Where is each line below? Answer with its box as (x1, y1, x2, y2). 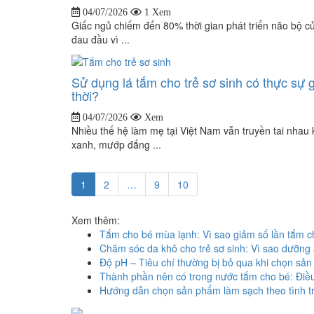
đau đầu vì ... (71, 32, 130, 46)
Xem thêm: (71, 213, 120, 228)
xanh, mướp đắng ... (71, 137, 161, 152)
